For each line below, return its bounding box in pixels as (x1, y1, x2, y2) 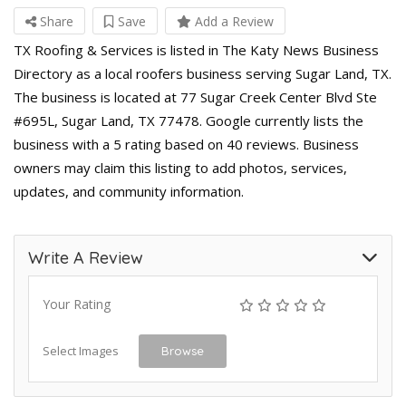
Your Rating (43, 295, 111, 313)
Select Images (43, 343, 119, 359)
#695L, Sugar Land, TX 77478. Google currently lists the (14, 111, 363, 130)
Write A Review (28, 247, 143, 268)
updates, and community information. (14, 182, 244, 200)
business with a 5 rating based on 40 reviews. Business (14, 135, 359, 153)
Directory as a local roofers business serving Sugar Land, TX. (14, 64, 391, 82)
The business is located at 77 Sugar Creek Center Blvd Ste (14, 88, 377, 106)
